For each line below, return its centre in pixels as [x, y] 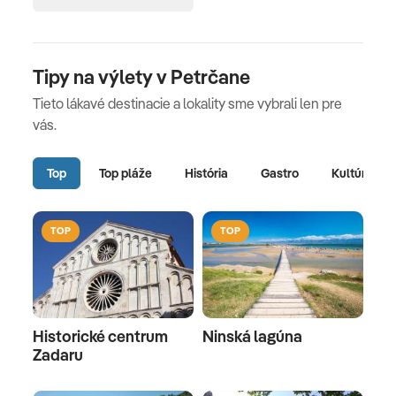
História [206, 173]
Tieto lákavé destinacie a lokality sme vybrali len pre [187, 104]
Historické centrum [100, 337]
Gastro [280, 173]
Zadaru [58, 355]
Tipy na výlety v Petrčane [141, 77]
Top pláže [126, 173]
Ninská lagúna [252, 337]
